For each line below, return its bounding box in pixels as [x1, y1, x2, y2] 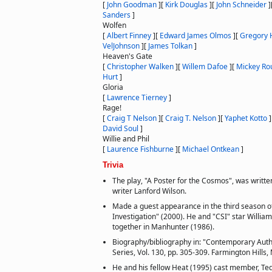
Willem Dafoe [182, 61, 228, 72]
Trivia [103, 160, 123, 169]
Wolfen [103, 20, 126, 30]
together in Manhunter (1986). [112, 222, 214, 232]
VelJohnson [103, 41, 140, 51]
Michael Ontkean [182, 144, 239, 154]
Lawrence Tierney [107, 92, 167, 103]
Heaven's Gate [103, 51, 152, 61]
